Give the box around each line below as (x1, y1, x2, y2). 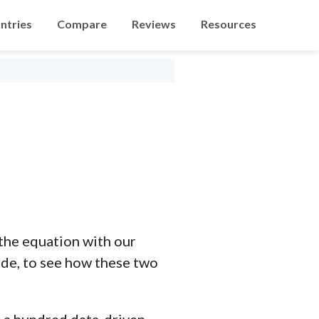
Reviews (132, 17, 176, 31)
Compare (57, 17, 107, 31)
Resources (201, 17, 256, 31)
